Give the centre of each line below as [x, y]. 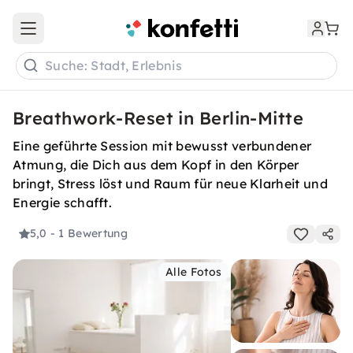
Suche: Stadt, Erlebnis [114, 66]
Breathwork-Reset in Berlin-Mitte [158, 118]
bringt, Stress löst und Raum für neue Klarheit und [171, 184]
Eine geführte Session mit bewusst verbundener [162, 146]
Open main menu [74, 35]
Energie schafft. [63, 203]
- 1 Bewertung [89, 234]
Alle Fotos [194, 272]
